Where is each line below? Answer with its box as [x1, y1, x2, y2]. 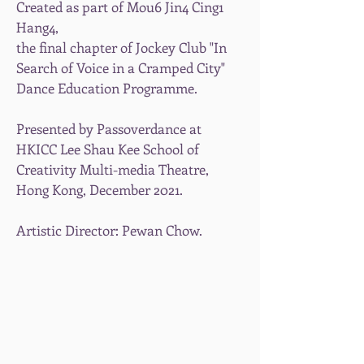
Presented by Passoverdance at [16, 119, 201, 137]
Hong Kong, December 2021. [16, 180, 183, 198]
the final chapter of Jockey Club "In [16, 38, 227, 56]
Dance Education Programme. [16, 79, 197, 97]
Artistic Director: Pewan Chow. [16, 221, 202, 239]
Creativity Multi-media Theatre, [16, 160, 209, 178]
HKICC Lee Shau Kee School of [16, 140, 199, 158]
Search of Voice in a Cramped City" [16, 58, 225, 76]
